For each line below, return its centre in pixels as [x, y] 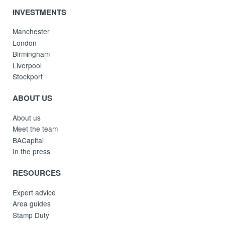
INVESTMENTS [40, 12]
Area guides [32, 204]
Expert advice [34, 192]
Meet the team [35, 129]
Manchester [31, 31]
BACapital [28, 140]
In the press [32, 151]
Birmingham [31, 54]
